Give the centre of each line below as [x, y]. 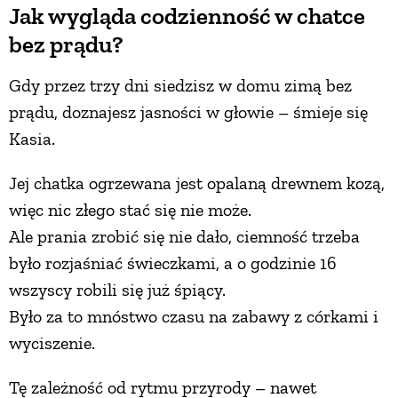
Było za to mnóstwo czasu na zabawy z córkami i [194, 317]
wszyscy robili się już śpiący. [117, 290]
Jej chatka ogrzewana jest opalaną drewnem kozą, [197, 183]
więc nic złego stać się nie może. [130, 210]
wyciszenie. [52, 343]
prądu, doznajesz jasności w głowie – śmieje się [188, 112]
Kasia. [32, 139]
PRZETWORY [199, 30]
